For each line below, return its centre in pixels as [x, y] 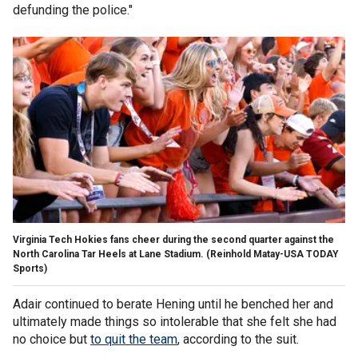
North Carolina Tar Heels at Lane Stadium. [108, 254]
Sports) [30, 268]
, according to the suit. [238, 339]
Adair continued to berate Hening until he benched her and [173, 304]
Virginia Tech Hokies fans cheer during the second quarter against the [173, 239]
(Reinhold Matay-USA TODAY [272, 254]
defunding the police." [73, 10]
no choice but [52, 339]
